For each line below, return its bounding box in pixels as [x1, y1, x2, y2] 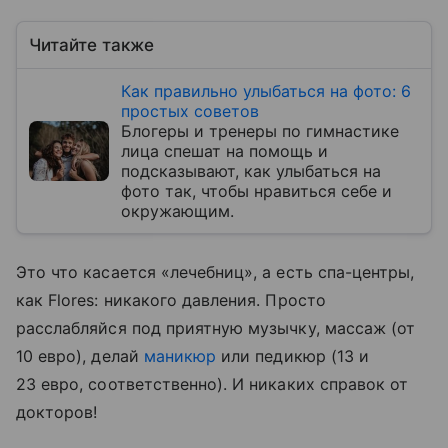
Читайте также [29, 34, 154, 55]
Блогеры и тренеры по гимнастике [121, 120, 399, 141]
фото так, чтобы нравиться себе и [121, 180, 392, 201]
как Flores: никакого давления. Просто [16, 289, 326, 310]
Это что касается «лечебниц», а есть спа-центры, [16, 261, 415, 282]
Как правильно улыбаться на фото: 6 [121, 80, 411, 101]
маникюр [143, 345, 217, 366]
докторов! [16, 401, 98, 422]
